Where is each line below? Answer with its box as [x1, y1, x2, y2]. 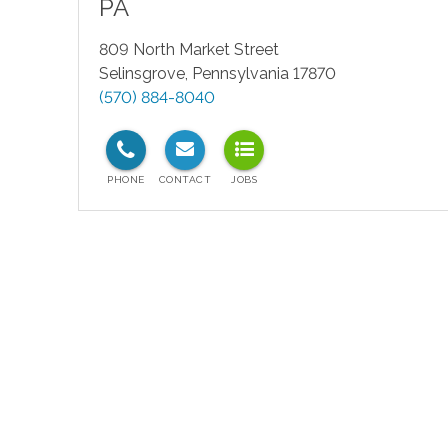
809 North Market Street [98, 40, 279, 59]
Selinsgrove [98, 64, 185, 83]
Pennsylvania [191, 64, 289, 83]
